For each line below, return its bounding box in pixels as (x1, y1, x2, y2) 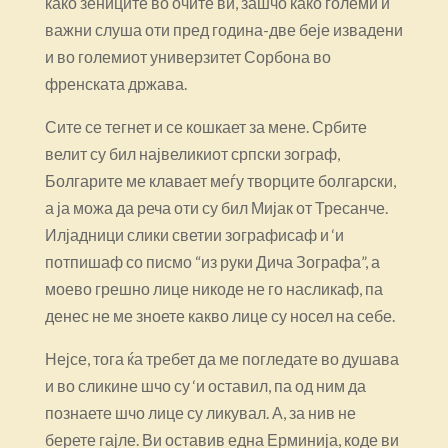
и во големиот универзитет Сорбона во (44, 46, 331, 66)
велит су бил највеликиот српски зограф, (44, 143, 340, 163)
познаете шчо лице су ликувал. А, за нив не (44, 402, 356, 422)
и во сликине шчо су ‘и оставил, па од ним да (44, 375, 366, 395)
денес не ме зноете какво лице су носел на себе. (44, 305, 395, 325)
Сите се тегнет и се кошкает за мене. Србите (44, 116, 367, 136)
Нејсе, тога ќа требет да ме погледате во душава (44, 348, 399, 368)
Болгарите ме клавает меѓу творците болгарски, (44, 170, 396, 190)
